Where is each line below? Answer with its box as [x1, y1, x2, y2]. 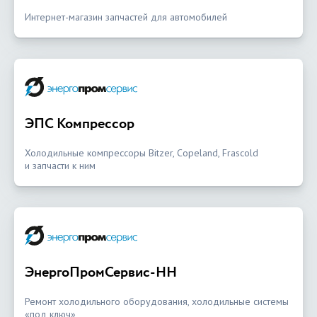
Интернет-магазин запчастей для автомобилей [25, 10, 227, 23]
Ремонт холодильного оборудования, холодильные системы [25, 294, 289, 308]
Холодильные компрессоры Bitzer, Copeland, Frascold [25, 146, 258, 159]
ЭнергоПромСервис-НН [25, 262, 177, 283]
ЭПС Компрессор [25, 113, 134, 134]
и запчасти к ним [25, 158, 96, 172]
